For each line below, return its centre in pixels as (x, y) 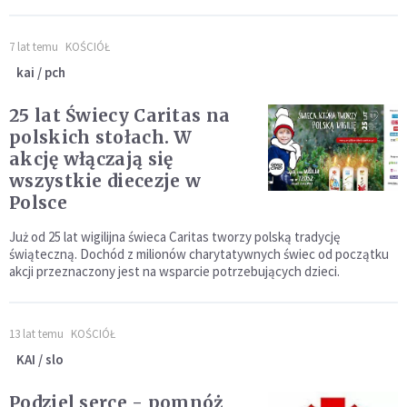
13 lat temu (36, 334)
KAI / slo (40, 359)
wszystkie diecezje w (105, 181)
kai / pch (41, 72)
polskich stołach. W (101, 137)
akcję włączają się (91, 159)
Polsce (38, 203)
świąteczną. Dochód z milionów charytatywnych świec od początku (199, 254)
